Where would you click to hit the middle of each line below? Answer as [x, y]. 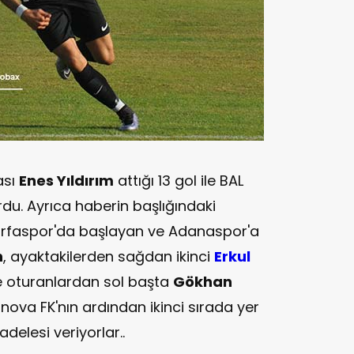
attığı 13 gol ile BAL [179, 180]
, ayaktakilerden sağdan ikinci [109, 256]
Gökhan [203, 281]
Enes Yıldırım [66, 180]
